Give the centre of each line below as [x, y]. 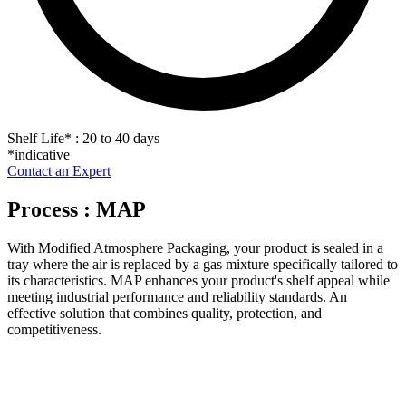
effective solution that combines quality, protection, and [164, 313]
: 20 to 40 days [116, 138]
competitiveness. [54, 329]
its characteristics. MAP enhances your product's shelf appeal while [198, 280]
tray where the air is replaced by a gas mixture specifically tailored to [203, 264]
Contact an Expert [59, 170]
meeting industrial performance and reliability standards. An [177, 296]
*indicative [39, 154]
